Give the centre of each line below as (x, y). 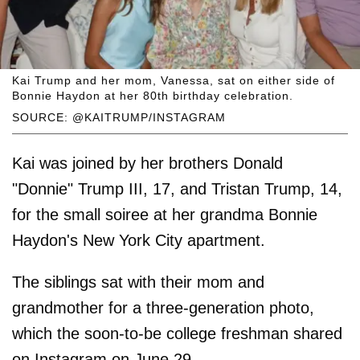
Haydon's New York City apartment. (139, 240)
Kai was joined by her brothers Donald (147, 163)
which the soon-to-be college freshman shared (177, 333)
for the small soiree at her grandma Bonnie (165, 214)
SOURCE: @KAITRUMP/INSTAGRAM (119, 117)
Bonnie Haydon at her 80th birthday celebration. (153, 95)
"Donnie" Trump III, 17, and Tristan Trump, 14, (177, 188)
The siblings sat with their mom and (138, 282)
